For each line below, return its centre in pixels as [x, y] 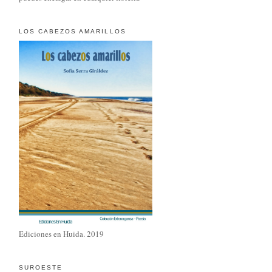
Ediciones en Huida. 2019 [61, 233]
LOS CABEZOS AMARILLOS [73, 32]
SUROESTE [41, 267]
